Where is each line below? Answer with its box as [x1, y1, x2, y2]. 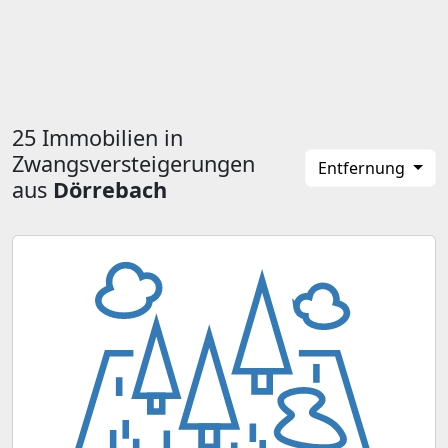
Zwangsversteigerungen [12, 149, 255, 178]
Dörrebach [53, 175, 167, 204]
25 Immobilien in [12, 123, 183, 152]
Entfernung [318, 157, 410, 179]
